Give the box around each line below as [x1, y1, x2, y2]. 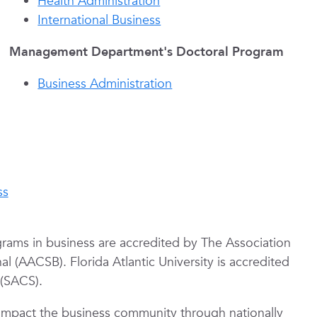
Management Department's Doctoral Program [9, 43, 284, 61]
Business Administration [38, 75, 173, 93]
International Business [38, 11, 161, 29]
